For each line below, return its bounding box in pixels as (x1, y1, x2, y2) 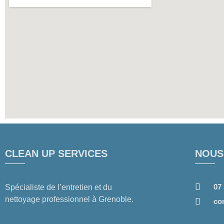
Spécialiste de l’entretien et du (5, 183, 112, 192)
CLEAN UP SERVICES (5, 148, 107, 159)
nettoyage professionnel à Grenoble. (5, 195, 133, 204)
